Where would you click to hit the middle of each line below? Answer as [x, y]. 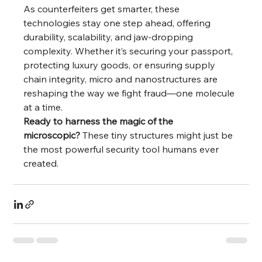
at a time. [43, 107]
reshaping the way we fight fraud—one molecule [130, 93]
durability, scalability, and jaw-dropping [110, 37]
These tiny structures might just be [158, 135]
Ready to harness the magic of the [100, 121]
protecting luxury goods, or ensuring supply [121, 65]
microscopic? [52, 135]
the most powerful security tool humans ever [123, 149]
